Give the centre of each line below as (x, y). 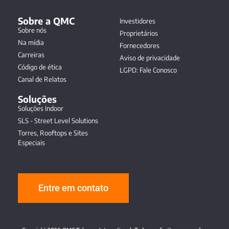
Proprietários (139, 33)
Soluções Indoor (41, 108)
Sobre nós (32, 30)
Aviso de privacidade (150, 58)
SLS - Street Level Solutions (58, 120)
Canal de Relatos (42, 79)
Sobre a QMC (46, 20)
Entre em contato (73, 188)
